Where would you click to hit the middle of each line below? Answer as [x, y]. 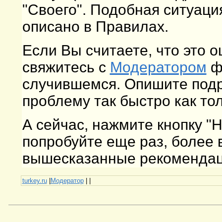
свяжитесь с [66, 67]
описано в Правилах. [95, 27]
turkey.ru [34, 180]
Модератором [158, 67]
